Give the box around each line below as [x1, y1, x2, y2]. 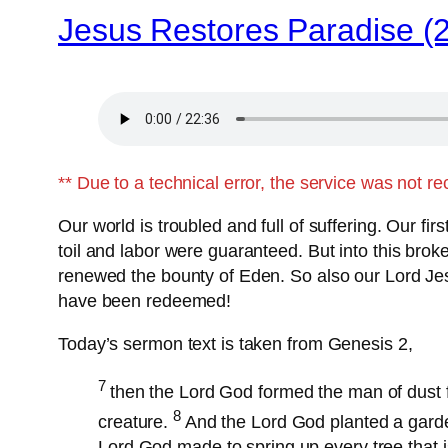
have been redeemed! [58, 291, 232, 312]
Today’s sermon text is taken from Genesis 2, [58, 334, 413, 355]
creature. [98, 412, 174, 433]
